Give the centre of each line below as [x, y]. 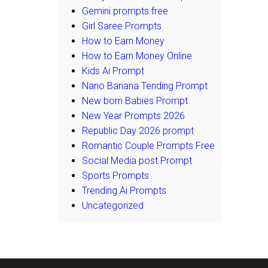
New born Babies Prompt [135, 100]
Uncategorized [113, 205]
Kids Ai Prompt [113, 71]
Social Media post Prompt [137, 160]
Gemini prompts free [125, 11]
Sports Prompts [115, 175]
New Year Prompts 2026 [133, 115]
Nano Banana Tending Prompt [145, 86]
